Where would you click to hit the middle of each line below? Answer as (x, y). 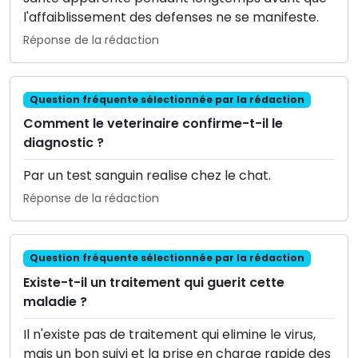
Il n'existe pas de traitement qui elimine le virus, (169, 334)
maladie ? (55, 301)
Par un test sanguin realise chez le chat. (147, 176)
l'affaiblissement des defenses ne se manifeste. (171, 18)
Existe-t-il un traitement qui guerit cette (154, 282)
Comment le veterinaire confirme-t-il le (153, 124)
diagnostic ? (64, 143)
